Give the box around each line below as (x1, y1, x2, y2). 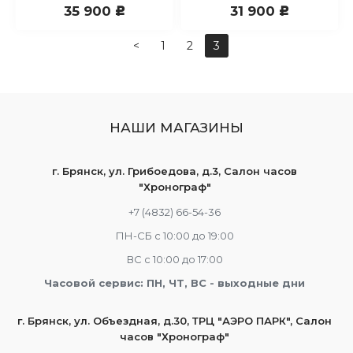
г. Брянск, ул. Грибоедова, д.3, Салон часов (52, 165, 297, 177)
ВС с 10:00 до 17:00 (126, 253, 223, 266)
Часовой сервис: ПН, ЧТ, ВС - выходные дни (44, 277, 305, 289)
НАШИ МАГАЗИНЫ (110, 120, 243, 136)
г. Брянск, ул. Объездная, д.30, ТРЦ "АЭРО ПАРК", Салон (17, 314, 332, 327)
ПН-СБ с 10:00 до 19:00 (115, 229, 234, 242)
